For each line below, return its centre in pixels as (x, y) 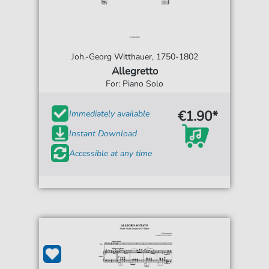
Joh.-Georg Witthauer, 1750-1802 (134, 57)
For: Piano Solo (134, 84)
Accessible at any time (111, 153)
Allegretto (134, 71)
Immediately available (110, 113)
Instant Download (103, 133)
